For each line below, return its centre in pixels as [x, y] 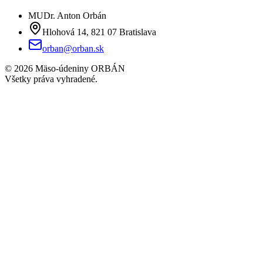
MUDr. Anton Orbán [67, 16]
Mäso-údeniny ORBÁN [79, 69]
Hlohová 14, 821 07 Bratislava [99, 32]
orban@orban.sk [73, 49]
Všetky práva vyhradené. [51, 79]
